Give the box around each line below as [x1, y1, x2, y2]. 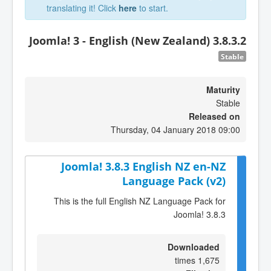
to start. [137, 2, 168, 14]
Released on [189, 110, 240, 122]
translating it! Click [47, 2, 119, 14]
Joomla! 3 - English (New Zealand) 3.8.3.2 [29, 33, 246, 48]
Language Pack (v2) [122, 174, 226, 188]
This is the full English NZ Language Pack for [54, 194, 226, 207]
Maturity [206, 83, 240, 96]
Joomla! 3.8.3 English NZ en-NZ [61, 159, 226, 174]
